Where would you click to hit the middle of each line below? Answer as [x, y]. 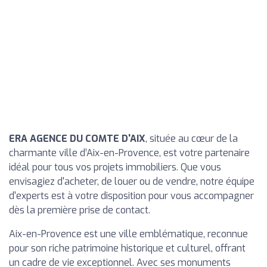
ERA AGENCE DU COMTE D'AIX [77, 139]
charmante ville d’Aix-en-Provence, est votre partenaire [129, 153]
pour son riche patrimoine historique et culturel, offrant [127, 248]
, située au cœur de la [192, 139]
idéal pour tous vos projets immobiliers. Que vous [115, 167]
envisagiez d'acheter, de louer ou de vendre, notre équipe [132, 181]
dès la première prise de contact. [80, 210]
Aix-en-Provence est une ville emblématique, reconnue [128, 234]
